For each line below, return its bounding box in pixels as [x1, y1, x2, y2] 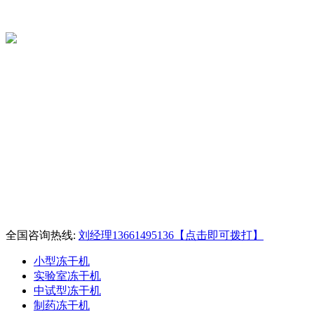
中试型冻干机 [34, 285, 101, 296]
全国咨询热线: [6, 229, 78, 241]
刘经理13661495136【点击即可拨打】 [78, 229, 264, 241]
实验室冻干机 [34, 270, 101, 282]
